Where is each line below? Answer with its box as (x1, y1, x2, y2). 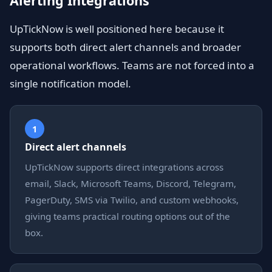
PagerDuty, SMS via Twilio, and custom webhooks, (25, 194, 239, 206)
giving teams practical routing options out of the (25, 210, 230, 222)
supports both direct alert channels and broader (10, 40, 241, 54)
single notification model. (10, 76, 131, 90)
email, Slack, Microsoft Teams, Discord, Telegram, (25, 177, 236, 189)
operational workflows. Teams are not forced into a (10, 58, 254, 72)
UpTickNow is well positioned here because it (10, 22, 224, 36)
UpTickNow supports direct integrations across (25, 161, 223, 173)
